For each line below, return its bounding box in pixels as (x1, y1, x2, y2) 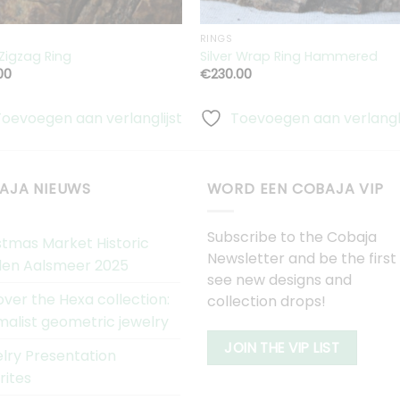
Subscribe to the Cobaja (206, 226, 377, 247)
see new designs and (206, 269, 352, 290)
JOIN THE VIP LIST (224, 337, 340, 357)
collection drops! (206, 290, 326, 312)
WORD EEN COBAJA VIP (206, 179, 384, 200)
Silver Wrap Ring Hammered (199, 46, 378, 65)
